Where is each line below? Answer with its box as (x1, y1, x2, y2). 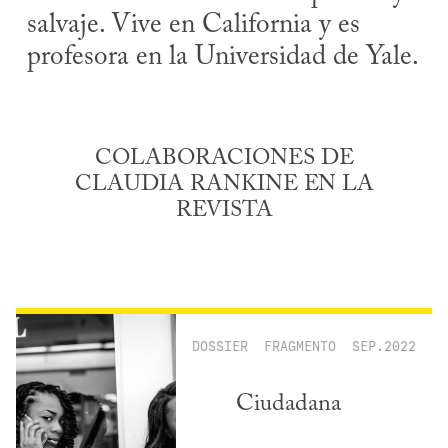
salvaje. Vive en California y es (27, 12, 361, 40)
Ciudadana (235, 391, 341, 416)
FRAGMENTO (264, 336, 336, 355)
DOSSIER (192, 336, 248, 355)
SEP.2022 (352, 336, 416, 355)
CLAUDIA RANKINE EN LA (74, 174, 374, 197)
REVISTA (175, 200, 273, 223)
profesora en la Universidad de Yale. (27, 44, 420, 72)
